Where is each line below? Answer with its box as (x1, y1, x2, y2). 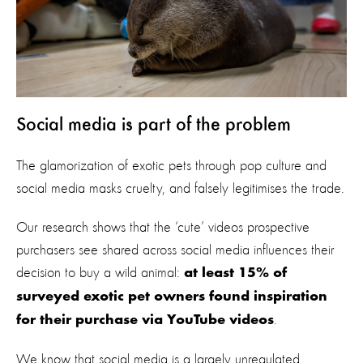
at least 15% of (184, 266, 287, 281)
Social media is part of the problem (16, 115, 291, 135)
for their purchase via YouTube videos (16, 313, 274, 328)
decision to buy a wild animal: (16, 265, 184, 280)
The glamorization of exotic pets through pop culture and (16, 158, 327, 173)
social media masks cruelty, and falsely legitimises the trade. (16, 181, 344, 196)
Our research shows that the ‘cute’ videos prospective (16, 220, 310, 235)
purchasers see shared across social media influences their (16, 242, 335, 258)
